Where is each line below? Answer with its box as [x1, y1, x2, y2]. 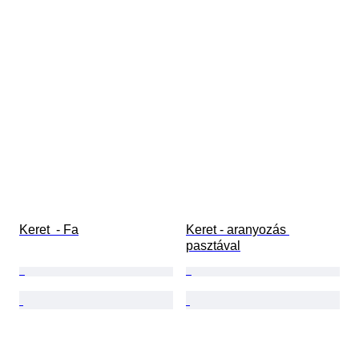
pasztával [186, 239, 240, 253]
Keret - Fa [19, 223, 79, 237]
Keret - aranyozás [186, 223, 289, 237]
